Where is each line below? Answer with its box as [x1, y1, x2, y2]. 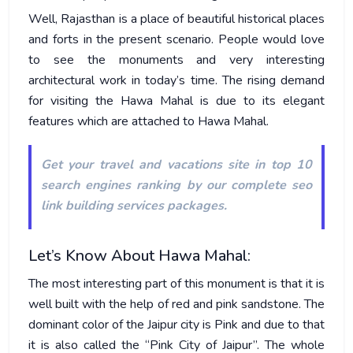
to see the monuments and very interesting [28, 51, 325, 69]
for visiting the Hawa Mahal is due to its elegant [28, 92, 325, 110]
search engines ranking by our [41, 176, 231, 194]
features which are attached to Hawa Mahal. [28, 113, 269, 130]
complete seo [230, 176, 313, 194]
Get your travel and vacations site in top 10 [41, 156, 312, 173]
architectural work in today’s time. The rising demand [28, 72, 325, 89]
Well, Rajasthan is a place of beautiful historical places [28, 10, 325, 28]
